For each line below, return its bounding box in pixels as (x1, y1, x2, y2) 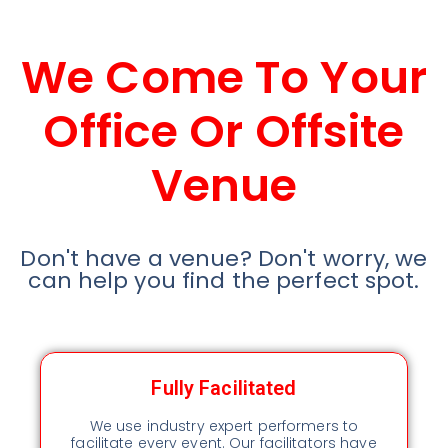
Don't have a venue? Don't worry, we (20, 243, 428, 275)
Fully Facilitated (151, 376, 297, 401)
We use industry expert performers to (89, 416, 359, 437)
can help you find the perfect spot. (28, 265, 420, 297)
